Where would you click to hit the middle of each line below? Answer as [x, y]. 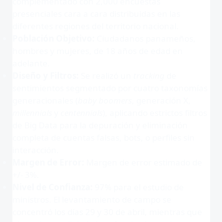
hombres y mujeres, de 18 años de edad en [97, 51]
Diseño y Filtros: [45, 75]
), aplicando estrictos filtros [155, 112]
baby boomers [105, 100]
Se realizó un [106, 75]
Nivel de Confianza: [52, 187]
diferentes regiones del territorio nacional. [95, 26]
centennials [81, 112]
